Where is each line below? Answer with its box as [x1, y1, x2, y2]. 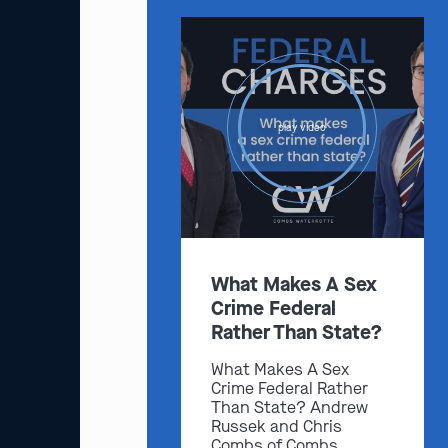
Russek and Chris [210, 416, 342, 438]
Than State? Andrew [210, 397, 368, 419]
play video [278, 121, 327, 135]
